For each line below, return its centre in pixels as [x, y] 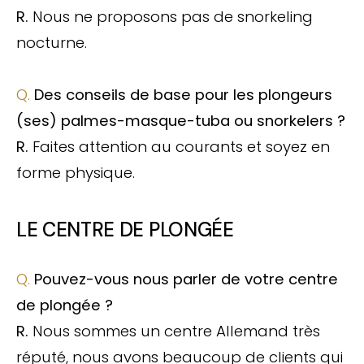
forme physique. [76, 172]
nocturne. [52, 42]
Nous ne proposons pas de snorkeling [173, 16]
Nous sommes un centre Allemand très [176, 331]
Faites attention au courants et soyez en [181, 146]
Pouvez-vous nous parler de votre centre [186, 279]
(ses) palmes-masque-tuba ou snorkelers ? [181, 120]
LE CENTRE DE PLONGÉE [125, 230]
